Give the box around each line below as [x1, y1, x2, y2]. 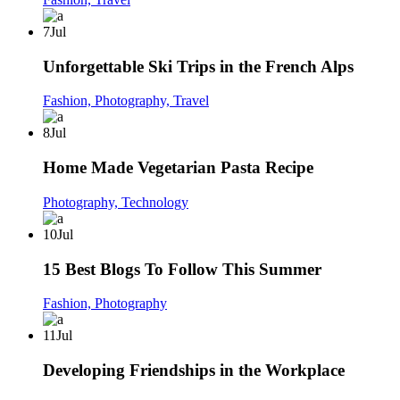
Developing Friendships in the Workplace [43, 361, 345, 379]
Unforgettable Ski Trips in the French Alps [43, 56, 354, 76]
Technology [121, 194, 188, 210]
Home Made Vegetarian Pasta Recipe [43, 158, 313, 178]
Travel [173, 93, 209, 109]
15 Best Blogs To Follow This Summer [43, 259, 321, 279]
